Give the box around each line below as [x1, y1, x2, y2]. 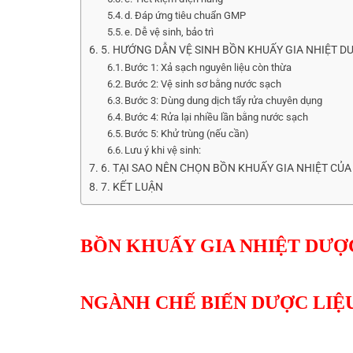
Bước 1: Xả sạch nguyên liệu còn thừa [124, 61, 292, 73]
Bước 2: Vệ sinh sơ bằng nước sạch [124, 77, 282, 90]
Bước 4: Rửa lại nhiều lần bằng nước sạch [124, 110, 309, 123]
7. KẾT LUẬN [100, 180, 163, 194]
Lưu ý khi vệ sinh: [124, 143, 202, 156]
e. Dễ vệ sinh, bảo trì [124, 25, 214, 38]
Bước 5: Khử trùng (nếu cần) [124, 127, 250, 139]
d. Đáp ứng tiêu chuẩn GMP [124, 9, 247, 21]
